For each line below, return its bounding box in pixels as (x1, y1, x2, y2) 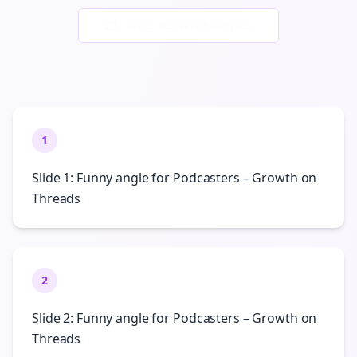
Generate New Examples (124, 18, 253, 33)
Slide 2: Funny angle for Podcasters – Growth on (32, 309, 317, 327)
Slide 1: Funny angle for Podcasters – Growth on (32, 169, 317, 186)
